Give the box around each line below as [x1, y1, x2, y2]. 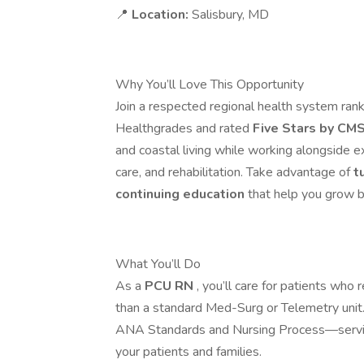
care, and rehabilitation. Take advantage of [115, 163, 353, 181]
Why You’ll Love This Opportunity [115, 76, 304, 93]
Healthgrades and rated [115, 119, 253, 137]
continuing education [115, 185, 248, 203]
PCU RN [145, 277, 197, 295]
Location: [132, 6, 192, 24]
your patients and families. [115, 343, 262, 361]
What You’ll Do [115, 255, 201, 273]
